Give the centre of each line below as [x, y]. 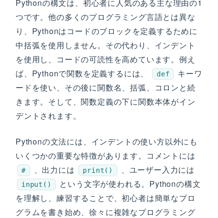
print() [98, 170]
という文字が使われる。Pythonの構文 [129, 184]
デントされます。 [48, 116]
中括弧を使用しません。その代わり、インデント [106, 45]
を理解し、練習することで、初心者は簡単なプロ [106, 198]
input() [36, 184]
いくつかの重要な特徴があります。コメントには [106, 155]
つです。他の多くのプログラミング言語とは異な [106, 17]
